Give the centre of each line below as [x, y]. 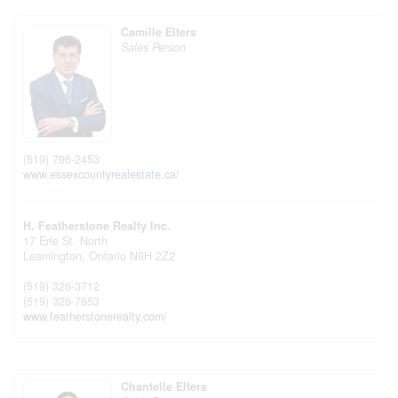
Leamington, [56, 255]
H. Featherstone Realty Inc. [97, 225]
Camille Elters [159, 32]
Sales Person [153, 47]
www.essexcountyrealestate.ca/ [101, 174]
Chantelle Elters [164, 386]
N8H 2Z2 [152, 255]
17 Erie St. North [65, 240]
